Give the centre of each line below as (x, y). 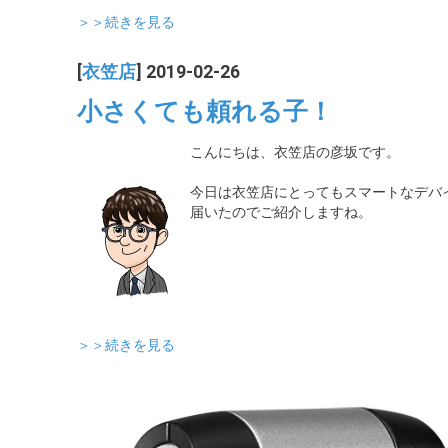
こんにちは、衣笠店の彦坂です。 (295, 152)
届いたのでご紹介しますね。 (281, 212)
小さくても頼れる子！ (205, 111)
